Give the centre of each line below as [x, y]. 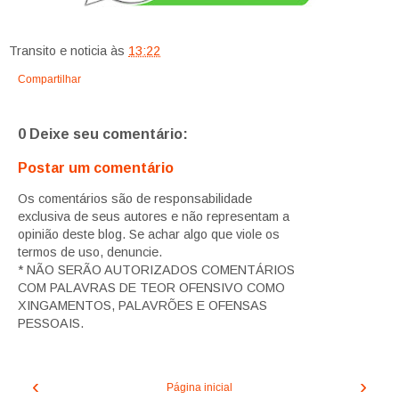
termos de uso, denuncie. [90, 252]
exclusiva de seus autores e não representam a [154, 216]
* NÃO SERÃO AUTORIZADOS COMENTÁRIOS [156, 269]
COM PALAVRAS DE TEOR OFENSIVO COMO [151, 287]
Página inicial [199, 388]
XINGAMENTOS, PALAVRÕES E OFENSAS [142, 305]
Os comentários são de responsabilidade [135, 198]
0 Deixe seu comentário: [103, 134]
